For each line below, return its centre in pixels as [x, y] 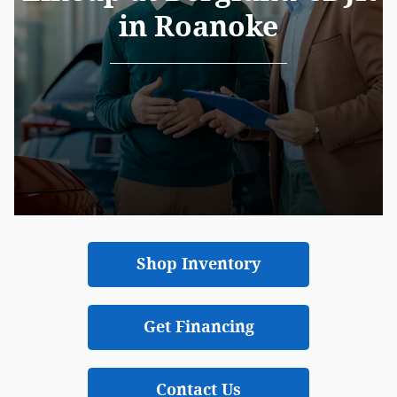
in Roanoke [198, 27]
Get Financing [198, 327]
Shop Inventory [198, 264]
